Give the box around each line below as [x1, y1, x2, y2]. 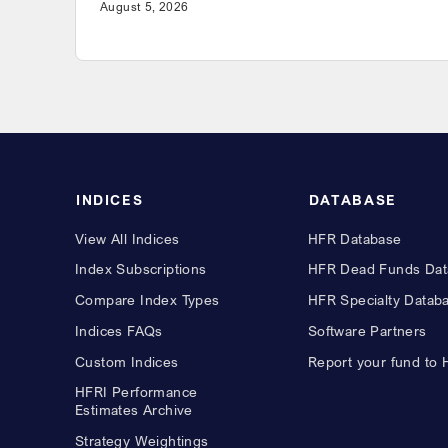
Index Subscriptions [75, 260, 207, 278]
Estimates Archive [75, 401, 193, 419]
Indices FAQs [75, 321, 163, 339]
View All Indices [75, 229, 180, 247]
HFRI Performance [75, 383, 198, 401]
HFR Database [307, 229, 402, 247]
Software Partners [307, 321, 427, 339]
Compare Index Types [75, 291, 220, 309]
